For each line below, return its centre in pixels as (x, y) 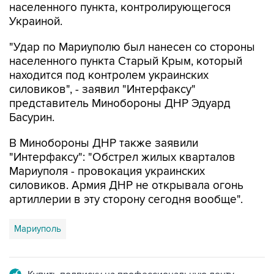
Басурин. (32, 118)
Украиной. (36, 22)
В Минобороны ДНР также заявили (104, 143)
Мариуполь (38, 229)
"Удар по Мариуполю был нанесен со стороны (132, 47)
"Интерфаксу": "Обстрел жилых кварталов (122, 157)
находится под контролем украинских (109, 76)
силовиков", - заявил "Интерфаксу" (102, 90)
